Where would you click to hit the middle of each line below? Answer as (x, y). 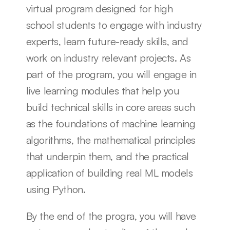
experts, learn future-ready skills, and (107, 41)
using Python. (57, 189)
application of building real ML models (109, 172)
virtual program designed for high (99, 8)
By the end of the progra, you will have (111, 216)
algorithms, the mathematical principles (111, 140)
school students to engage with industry (114, 25)
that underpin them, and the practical (107, 156)
